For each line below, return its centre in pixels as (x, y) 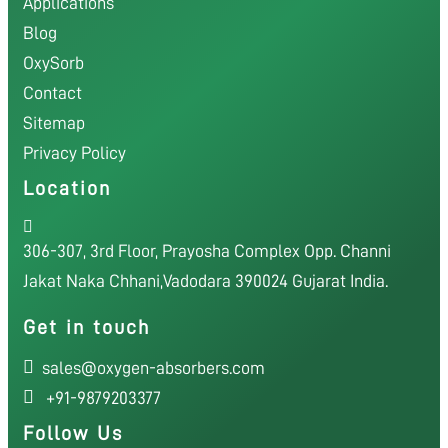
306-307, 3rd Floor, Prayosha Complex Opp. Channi (207, 250)
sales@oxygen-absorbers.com (149, 367)
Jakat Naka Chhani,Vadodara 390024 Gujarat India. (205, 280)
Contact (52, 92)
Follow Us (73, 432)
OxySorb (53, 62)
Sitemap (54, 122)
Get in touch (86, 326)
